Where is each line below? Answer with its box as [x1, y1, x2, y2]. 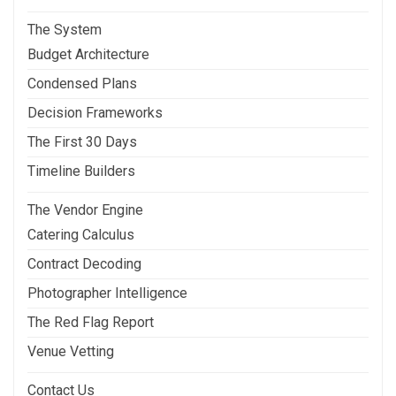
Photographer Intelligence [27, 284, 187, 301]
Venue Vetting [27, 342, 114, 360]
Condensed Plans [27, 74, 137, 92]
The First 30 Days [27, 133, 137, 150]
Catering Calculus [27, 225, 134, 243]
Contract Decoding [27, 255, 141, 272]
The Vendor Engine [27, 201, 143, 218]
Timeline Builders [27, 162, 135, 179]
